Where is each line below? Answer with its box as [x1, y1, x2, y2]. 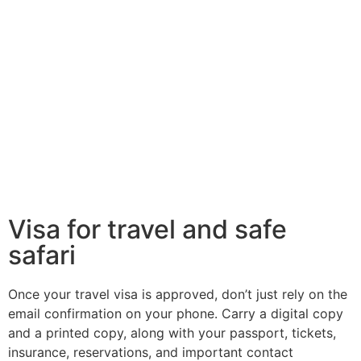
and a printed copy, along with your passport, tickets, [8, 325, 336, 342]
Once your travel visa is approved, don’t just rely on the [8, 286, 347, 303]
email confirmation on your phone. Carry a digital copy [8, 305, 343, 322]
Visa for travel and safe [8, 214, 287, 246]
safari [8, 239, 76, 272]
